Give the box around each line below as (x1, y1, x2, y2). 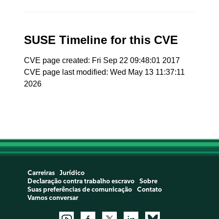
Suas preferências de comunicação (27, 185, 132, 194)
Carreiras (27, 169, 55, 177)
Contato (136, 185, 162, 194)
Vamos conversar (27, 194, 78, 202)
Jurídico (59, 169, 85, 177)
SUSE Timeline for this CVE (24, 33, 178, 46)
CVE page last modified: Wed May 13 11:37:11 (24, 68, 185, 76)
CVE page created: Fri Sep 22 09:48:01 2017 (24, 56, 180, 65)
